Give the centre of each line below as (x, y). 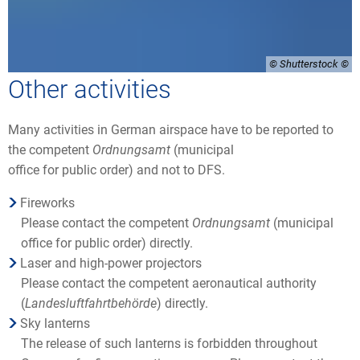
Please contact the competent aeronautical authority (169, 283)
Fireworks (48, 202)
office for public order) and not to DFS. (117, 170)
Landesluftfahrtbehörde (91, 303)
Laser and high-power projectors (111, 263)
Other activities (90, 90)
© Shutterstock (304, 64)
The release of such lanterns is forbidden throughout (169, 343)
